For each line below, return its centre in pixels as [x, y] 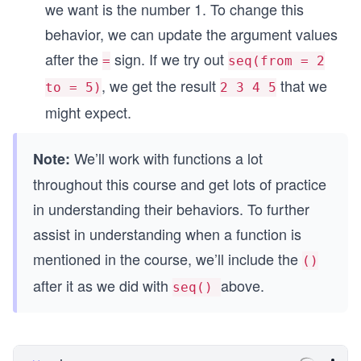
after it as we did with [103, 285]
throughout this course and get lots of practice [180, 184]
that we [302, 85]
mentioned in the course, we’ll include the [168, 259]
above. [243, 285]
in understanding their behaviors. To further [171, 209]
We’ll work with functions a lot [166, 158]
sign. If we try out [169, 59]
